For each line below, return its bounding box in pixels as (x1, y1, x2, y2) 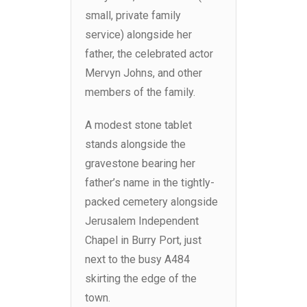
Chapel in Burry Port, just (85, 234, 201, 247)
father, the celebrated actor (85, 47, 213, 61)
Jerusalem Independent (85, 214, 199, 228)
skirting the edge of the (85, 272, 197, 286)
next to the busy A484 (85, 253, 190, 267)
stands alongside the (85, 138, 186, 151)
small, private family (85, 9, 181, 23)
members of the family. (85, 86, 195, 99)
